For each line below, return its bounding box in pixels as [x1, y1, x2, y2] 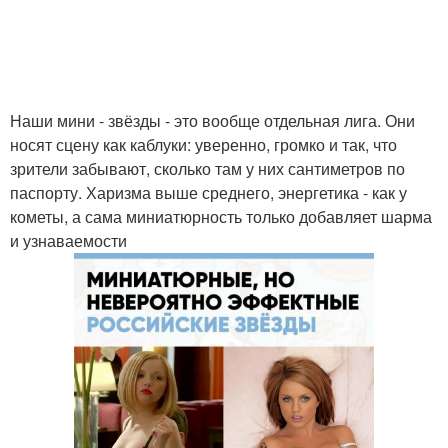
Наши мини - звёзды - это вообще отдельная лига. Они [10, 109, 415, 132]
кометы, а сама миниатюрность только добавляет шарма [10, 205, 432, 228]
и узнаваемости [10, 229, 127, 252]
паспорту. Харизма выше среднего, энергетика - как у [10, 181, 407, 204]
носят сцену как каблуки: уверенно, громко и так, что [10, 133, 397, 156]
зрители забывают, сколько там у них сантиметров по [10, 157, 405, 180]
